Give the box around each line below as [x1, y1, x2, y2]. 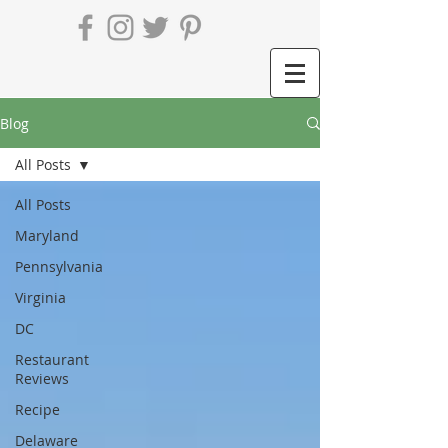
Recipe [15, 400, 60, 419]
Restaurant [15, 350, 89, 369]
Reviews [15, 369, 69, 388]
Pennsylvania [15, 257, 103, 276]
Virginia [15, 288, 66, 307]
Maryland [15, 226, 79, 245]
